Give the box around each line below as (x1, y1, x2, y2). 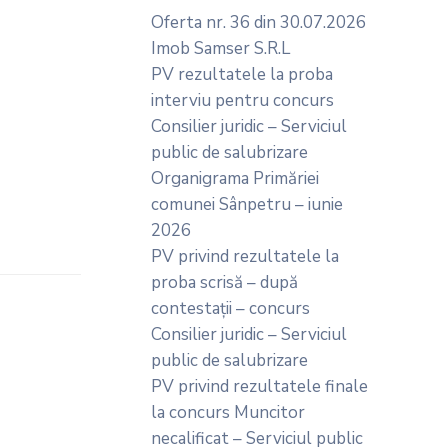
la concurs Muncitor (151, 401, 305, 424)
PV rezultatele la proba (151, 63, 333, 86)
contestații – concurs (151, 297, 310, 320)
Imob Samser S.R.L (151, 37, 290, 60)
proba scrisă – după (151, 271, 298, 294)
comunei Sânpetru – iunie (151, 193, 343, 216)
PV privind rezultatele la (151, 245, 339, 268)
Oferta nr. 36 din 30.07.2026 (151, 11, 366, 34)
